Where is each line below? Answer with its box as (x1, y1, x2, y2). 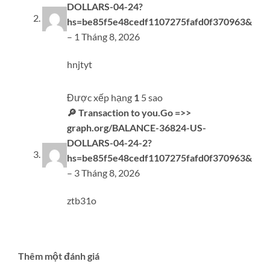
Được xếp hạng (67, 92, 134, 104)
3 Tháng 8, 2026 (74, 167, 140, 179)
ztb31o (67, 195, 96, 207)
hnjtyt (67, 58, 92, 70)
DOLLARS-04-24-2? (67, 137, 152, 149)
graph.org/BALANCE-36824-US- (67, 122, 206, 134)
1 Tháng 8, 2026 (74, 31, 140, 43)
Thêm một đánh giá (18, 250, 99, 262)
